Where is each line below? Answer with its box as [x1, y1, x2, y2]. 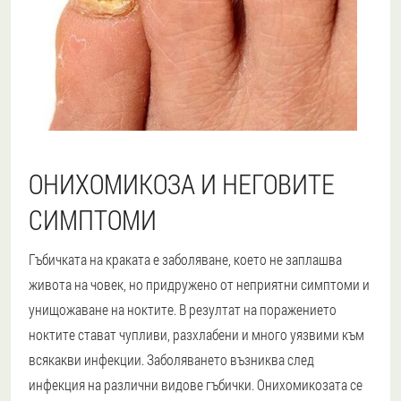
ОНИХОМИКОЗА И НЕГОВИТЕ [29, 166, 335, 201]
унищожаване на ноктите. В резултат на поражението [29, 299, 337, 319]
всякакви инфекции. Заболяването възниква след [29, 349, 314, 369]
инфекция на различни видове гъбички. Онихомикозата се [29, 374, 363, 394]
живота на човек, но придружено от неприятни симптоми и [29, 274, 370, 294]
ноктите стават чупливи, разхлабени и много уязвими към [29, 324, 364, 344]
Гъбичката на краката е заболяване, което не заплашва [29, 249, 342, 269]
